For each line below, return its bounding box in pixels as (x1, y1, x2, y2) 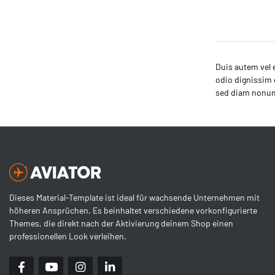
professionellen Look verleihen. (9, 231, 126, 242)
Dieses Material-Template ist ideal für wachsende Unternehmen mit (9, 192, 260, 203)
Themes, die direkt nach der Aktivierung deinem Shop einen (9, 218, 233, 229)
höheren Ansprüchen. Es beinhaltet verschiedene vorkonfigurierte (9, 205, 257, 216)
